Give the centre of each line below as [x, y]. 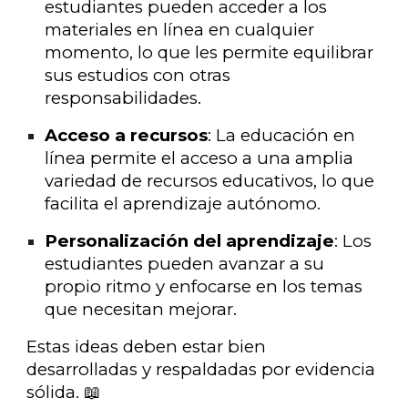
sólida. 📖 [64, 392]
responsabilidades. [123, 98]
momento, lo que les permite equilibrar [209, 52]
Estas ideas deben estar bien [147, 347]
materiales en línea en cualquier [180, 30]
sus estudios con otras [138, 75]
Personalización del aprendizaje [190, 241]
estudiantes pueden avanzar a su [185, 264]
